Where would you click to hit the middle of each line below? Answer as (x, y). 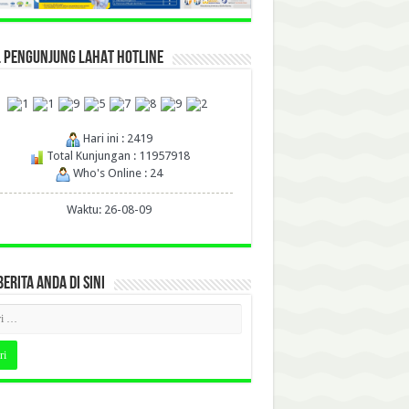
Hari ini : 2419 (116, 139)
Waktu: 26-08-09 (109, 210)
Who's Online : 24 (116, 173)
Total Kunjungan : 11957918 (116, 156)
